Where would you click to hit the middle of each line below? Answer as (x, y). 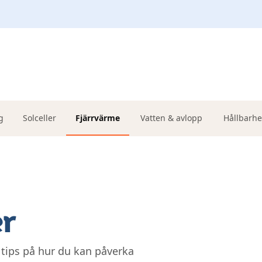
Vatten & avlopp (171, 118)
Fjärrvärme (97, 118)
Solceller (39, 118)
